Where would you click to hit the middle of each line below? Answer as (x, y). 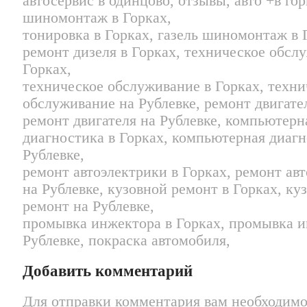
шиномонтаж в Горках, (97, 18)
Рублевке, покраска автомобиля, (126, 241)
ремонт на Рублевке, (88, 207)
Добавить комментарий (108, 271)
